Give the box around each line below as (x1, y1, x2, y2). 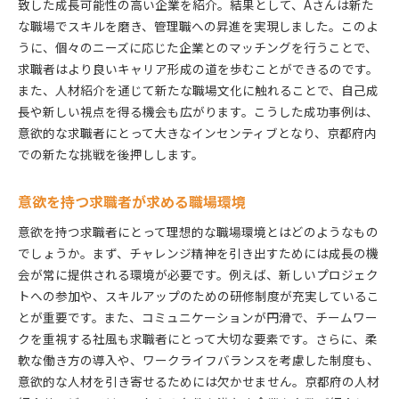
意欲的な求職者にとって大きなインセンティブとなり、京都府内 (18, 123, 377, 142)
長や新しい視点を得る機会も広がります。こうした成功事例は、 (18, 102, 379, 120)
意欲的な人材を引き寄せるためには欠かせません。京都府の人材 (18, 371, 379, 390)
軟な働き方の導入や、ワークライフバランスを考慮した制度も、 (18, 350, 379, 369)
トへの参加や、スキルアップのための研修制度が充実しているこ (18, 286, 379, 305)
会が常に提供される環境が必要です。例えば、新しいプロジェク (18, 265, 379, 283)
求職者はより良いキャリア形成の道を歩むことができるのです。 (18, 59, 379, 77)
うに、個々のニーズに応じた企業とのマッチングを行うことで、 (18, 37, 378, 56)
